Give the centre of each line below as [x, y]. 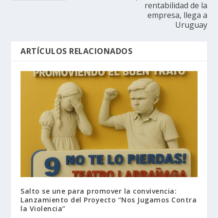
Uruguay [191, 25]
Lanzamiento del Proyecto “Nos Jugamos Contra [109, 200]
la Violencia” [43, 209]
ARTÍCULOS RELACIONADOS [77, 51]
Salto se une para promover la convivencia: [99, 191]
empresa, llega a [177, 15]
